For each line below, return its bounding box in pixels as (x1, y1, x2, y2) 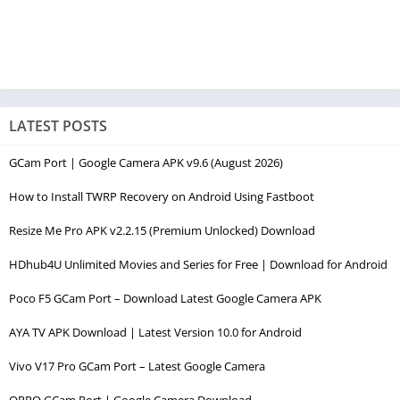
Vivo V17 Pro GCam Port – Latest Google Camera (9, 357, 265, 374)
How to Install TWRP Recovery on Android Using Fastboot (9, 187, 314, 204)
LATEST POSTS (9, 115, 107, 136)
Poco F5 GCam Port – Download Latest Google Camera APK (9, 289, 321, 306)
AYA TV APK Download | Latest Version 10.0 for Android (9, 323, 302, 340)
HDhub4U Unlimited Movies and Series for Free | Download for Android (9, 255, 387, 272)
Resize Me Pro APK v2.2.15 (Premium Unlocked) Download (9, 221, 315, 238)
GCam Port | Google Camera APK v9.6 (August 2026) (9, 154, 283, 171)
